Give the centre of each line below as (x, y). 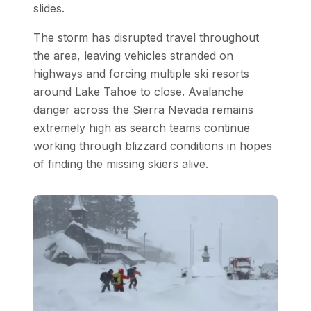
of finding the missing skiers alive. (121, 163)
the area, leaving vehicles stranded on (133, 55)
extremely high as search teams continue (142, 127)
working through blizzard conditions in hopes (153, 145)
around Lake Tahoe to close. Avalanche (138, 91)
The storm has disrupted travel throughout (146, 37)
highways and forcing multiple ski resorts (141, 73)
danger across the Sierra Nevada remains (143, 109)
